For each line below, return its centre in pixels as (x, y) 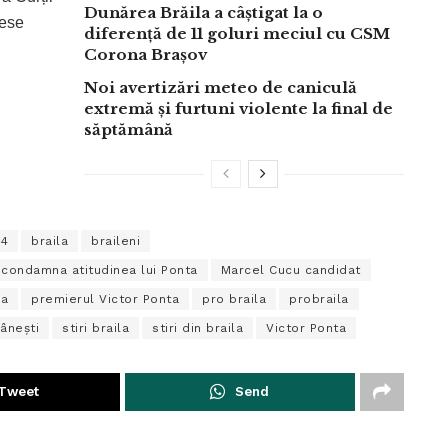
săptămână (128, 129)
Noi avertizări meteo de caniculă (220, 87)
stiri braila (95, 327)
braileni (115, 240)
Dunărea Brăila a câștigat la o (203, 12)
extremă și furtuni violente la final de (238, 108)
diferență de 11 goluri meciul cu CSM (237, 33)
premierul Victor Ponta (105, 298)
